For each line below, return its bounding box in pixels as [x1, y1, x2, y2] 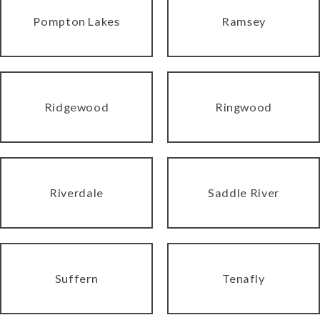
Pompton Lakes [33, 14, 120, 28]
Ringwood [214, 99, 273, 114]
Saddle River [208, 185, 279, 199]
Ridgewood [44, 99, 109, 114]
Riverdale [49, 185, 104, 199]
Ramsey [221, 14, 266, 28]
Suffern [54, 271, 99, 285]
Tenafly [222, 271, 265, 285]
